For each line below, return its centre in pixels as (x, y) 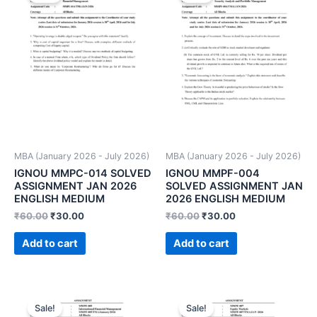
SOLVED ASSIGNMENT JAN (234, 186)
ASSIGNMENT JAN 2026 (75, 186)
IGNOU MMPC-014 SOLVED (83, 173)
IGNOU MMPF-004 (213, 173)
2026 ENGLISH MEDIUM (225, 198)
